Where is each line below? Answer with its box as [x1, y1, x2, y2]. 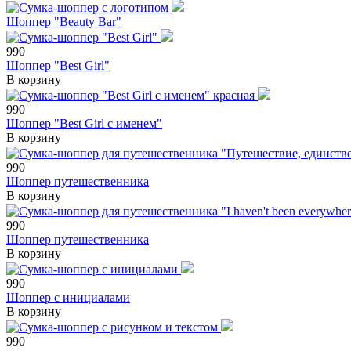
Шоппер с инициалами [6, 290, 130, 304]
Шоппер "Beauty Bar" [6, 14, 121, 28]
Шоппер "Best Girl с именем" [6, 116, 162, 130]
